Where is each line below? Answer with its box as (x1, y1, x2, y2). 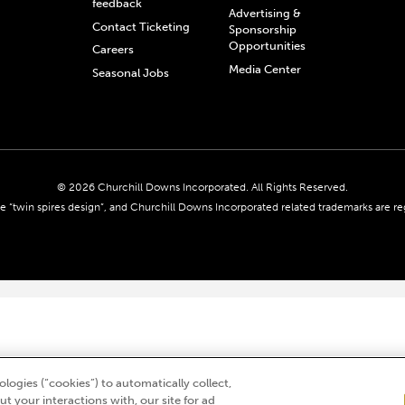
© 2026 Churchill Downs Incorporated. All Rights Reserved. (57, 181, 348, 194)
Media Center (229, 61, 302, 76)
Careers (92, 42, 135, 57)
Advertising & (229, 6, 302, 21)
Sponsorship (229, 23, 297, 37)
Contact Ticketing (92, 19, 191, 33)
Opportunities (229, 39, 306, 53)
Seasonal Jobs (92, 65, 170, 80)
